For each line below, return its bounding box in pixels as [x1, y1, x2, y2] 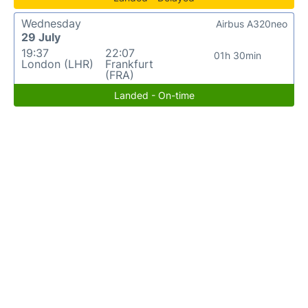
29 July [21, 30, 60, 44]
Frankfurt [104, 56, 153, 71]
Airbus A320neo [216, 17, 287, 30]
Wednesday [21, 16, 81, 30]
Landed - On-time [113, 89, 195, 101]
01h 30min [214, 49, 262, 61]
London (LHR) [21, 56, 93, 71]
